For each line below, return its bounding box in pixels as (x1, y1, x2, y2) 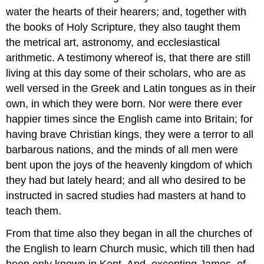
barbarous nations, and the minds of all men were (6, 143, 239, 156)
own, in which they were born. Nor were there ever (6, 97, 243, 110)
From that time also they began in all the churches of (6, 227, 253, 240)
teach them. (6, 204, 62, 217)
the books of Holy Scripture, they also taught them (6, 21, 241, 33)
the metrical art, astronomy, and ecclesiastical (6, 36, 220, 48)
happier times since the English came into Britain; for (6, 113, 253, 125)
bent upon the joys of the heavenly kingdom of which (6, 159, 253, 171)
